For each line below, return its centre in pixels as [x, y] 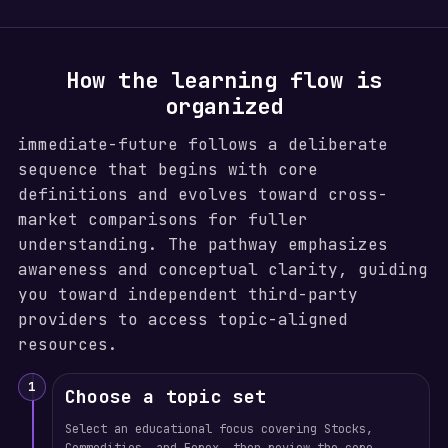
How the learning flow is [224, 80]
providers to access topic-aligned [182, 319]
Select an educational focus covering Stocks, [218, 429]
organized [224, 106]
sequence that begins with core [167, 169]
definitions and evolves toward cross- [202, 194]
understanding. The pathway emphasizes [202, 244]
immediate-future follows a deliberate [202, 144]
